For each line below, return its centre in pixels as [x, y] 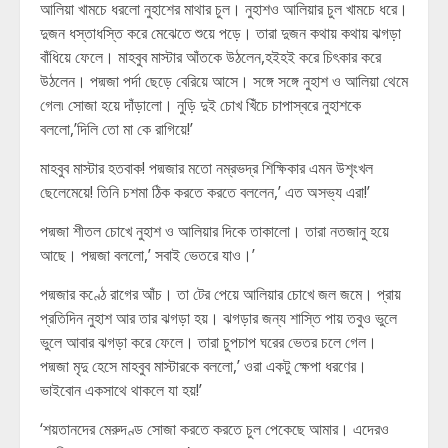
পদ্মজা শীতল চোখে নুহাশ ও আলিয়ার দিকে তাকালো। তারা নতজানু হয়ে [214, 231]
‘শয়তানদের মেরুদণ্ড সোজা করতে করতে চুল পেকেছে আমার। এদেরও [214, 429]
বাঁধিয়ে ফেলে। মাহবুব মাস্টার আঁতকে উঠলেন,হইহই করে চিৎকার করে [210, 57]
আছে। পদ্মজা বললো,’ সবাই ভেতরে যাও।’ [149, 255]
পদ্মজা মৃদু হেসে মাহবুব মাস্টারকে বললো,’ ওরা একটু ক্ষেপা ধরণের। [203, 366]
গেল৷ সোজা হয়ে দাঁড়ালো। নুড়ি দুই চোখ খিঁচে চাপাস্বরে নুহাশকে [200, 105]
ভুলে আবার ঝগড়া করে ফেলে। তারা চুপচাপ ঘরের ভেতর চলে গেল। [208, 342]
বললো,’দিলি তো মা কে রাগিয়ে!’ [116, 129]
